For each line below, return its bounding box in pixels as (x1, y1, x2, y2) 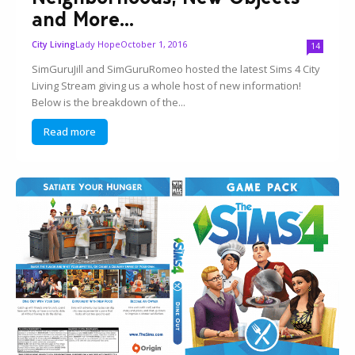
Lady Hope (75, 38, 121, 51)
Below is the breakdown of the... (32, 95, 186, 110)
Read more (44, 124, 97, 139)
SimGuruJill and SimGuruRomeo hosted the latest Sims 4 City (32, 62, 321, 77)
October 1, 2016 (120, 38, 188, 51)
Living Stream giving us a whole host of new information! (32, 78, 302, 94)
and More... (32, 6, 135, 32)
